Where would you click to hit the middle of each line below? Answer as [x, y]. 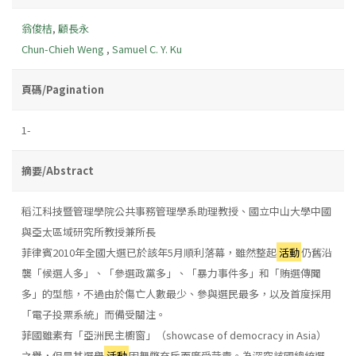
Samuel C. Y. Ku [147, 48]
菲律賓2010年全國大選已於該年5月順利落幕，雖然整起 [149, 252]
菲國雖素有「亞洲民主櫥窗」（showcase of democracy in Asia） [174, 335]
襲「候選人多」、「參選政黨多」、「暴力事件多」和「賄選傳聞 [171, 273]
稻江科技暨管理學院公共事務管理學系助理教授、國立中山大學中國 [176, 211]
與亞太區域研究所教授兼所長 [89, 231]
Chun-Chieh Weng [64, 48]
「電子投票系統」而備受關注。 [94, 314]
